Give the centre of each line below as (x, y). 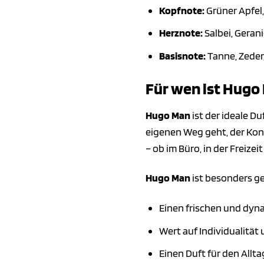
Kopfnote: (181, 10)
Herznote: (181, 33)
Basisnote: (182, 55)
